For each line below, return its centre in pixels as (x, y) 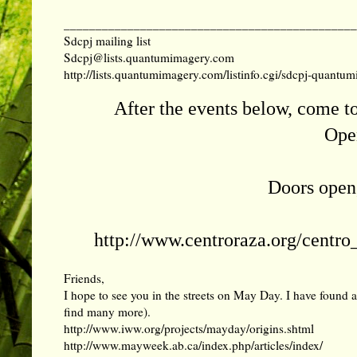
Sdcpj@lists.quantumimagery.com (149, 58)
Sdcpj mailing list (107, 41)
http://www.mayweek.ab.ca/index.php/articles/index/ (193, 345)
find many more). (107, 311)
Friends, (84, 278)
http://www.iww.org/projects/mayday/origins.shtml (189, 328)
